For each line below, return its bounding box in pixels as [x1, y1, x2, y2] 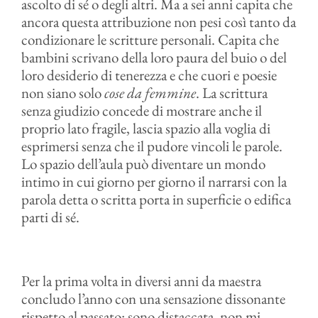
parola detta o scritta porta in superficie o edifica [21, 190, 291, 209]
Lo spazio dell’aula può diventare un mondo [21, 154, 265, 173]
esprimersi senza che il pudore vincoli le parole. [21, 136, 283, 155]
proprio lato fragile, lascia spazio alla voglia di [21, 119, 270, 138]
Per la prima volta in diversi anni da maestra [21, 271, 261, 290]
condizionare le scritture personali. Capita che [21, 30, 279, 49]
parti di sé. [21, 207, 79, 226]
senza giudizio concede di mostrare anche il [21, 101, 262, 120]
